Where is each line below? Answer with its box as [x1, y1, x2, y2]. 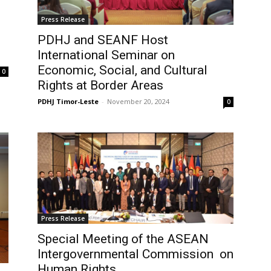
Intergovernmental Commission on [38, 247, 233, 262]
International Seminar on [38, 48, 175, 63]
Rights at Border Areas [38, 78, 163, 93]
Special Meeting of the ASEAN [38, 232, 209, 247]
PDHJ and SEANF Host [38, 33, 168, 48]
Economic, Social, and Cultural [38, 63, 207, 78]
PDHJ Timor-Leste [38, 97, 99, 106]
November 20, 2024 [107, 97, 169, 106]
